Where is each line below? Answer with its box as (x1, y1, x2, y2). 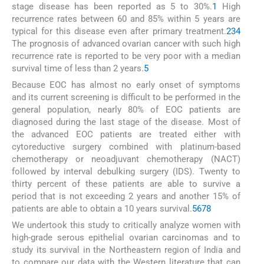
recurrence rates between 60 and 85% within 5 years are (12, 13, 240, 24)
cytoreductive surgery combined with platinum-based (12, 141, 240, 153)
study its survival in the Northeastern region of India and (12, 245, 240, 256)
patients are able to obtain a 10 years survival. (12, 203, 192, 214)
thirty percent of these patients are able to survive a (12, 179, 240, 190)
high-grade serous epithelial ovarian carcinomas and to (12, 232, 240, 243)
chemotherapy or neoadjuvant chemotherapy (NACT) (12, 154, 240, 165)
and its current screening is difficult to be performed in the (12, 92, 240, 103)
